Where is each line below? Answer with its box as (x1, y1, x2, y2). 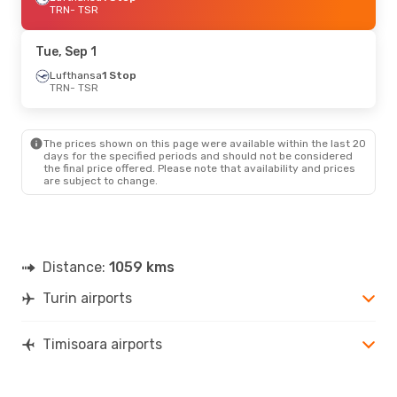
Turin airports (43, 289, 132, 307)
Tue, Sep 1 (35, 43, 97, 59)
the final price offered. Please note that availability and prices (43, 161, 355, 175)
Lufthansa (50, 68, 102, 82)
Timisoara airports (43, 335, 162, 353)
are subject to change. (43, 174, 158, 187)
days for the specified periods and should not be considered (43, 149, 353, 162)
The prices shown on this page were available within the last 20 (43, 136, 366, 150)
